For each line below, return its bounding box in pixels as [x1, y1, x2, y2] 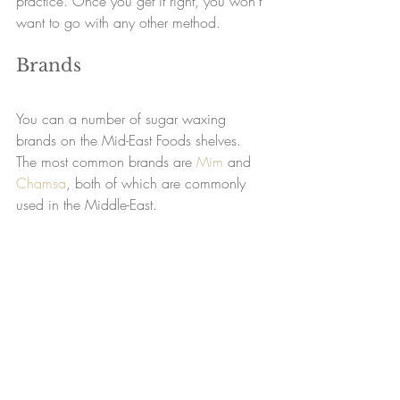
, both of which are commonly [66, 173, 250, 194]
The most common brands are [16, 152, 196, 172]
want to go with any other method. [16, 12, 221, 33]
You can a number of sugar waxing [16, 109, 230, 129]
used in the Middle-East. [16, 195, 157, 215]
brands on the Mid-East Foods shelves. [16, 130, 246, 151]
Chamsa [16, 173, 66, 194]
